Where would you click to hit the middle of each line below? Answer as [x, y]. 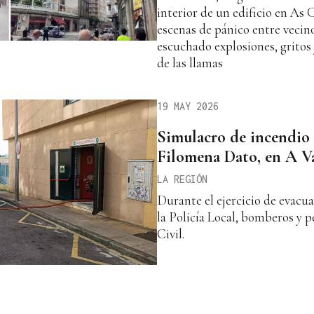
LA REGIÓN [182, 179]
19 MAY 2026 [188, 107]
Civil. [171, 234]
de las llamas [190, 63]
